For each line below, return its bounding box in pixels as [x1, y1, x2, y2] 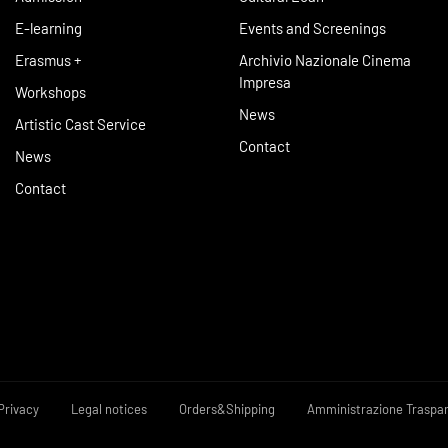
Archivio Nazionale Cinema [239, 51, 411, 70]
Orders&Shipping [179, 401, 275, 418]
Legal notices [71, 401, 147, 418]
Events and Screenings [239, 19, 386, 38]
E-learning [15, 19, 82, 38]
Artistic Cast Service [15, 115, 146, 134]
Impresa [239, 73, 291, 92]
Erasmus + [15, 51, 82, 70]
